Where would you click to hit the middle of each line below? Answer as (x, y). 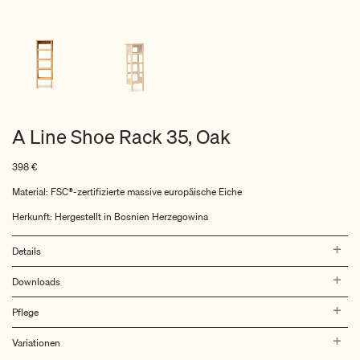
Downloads (36, 281)
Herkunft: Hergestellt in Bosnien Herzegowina (110, 216)
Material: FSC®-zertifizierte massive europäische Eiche (127, 192)
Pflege (25, 312)
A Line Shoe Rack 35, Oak (121, 137)
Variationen (36, 342)
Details (27, 251)
